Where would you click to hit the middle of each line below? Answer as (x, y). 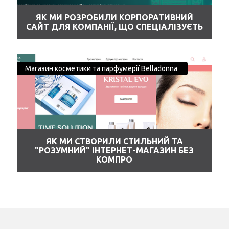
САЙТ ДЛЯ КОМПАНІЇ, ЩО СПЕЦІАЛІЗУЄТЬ (114, 27)
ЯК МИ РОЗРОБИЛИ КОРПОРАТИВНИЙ (114, 18)
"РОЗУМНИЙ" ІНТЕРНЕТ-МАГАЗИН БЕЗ (114, 151)
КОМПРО (114, 160)
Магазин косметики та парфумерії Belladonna (101, 69)
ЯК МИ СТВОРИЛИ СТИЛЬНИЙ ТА (114, 141)
